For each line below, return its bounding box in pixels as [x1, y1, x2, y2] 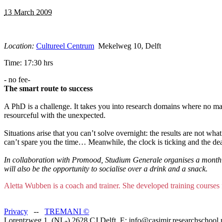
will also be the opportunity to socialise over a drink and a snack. [4, 164, 208, 173]
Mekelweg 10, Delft [94, 41, 161, 50]
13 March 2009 [4, 7, 52, 16]
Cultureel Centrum [36, 41, 94, 50]
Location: [4, 41, 36, 50]
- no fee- [4, 75, 30, 84]
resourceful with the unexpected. [4, 111, 106, 119]
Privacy [4, 207, 28, 216]
